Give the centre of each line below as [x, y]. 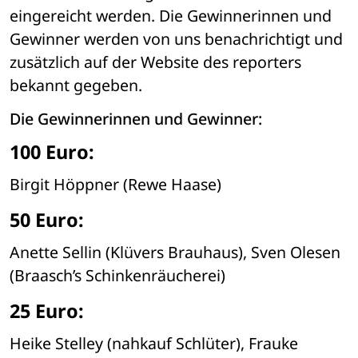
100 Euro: [52, 152]
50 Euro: [47, 220]
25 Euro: [47, 310]
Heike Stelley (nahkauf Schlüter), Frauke [154, 343]
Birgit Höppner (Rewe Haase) [115, 185]
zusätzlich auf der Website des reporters [155, 62]
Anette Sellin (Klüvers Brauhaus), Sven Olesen [175, 252]
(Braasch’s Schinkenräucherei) [117, 275]
